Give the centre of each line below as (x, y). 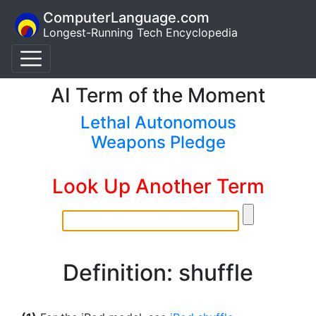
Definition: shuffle (158, 273)
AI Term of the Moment (158, 95)
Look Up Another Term (158, 186)
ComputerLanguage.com (126, 18)
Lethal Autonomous (158, 122)
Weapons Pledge (158, 142)
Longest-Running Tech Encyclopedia (140, 32)
